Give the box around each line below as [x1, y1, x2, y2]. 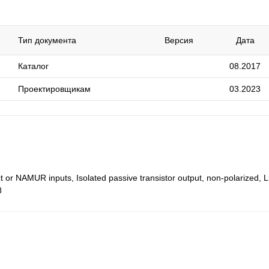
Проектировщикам [18, 84, 91, 94]
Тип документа [18, 35, 76, 45]
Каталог [18, 61, 49, 71]
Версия [165, 35, 193, 45]
